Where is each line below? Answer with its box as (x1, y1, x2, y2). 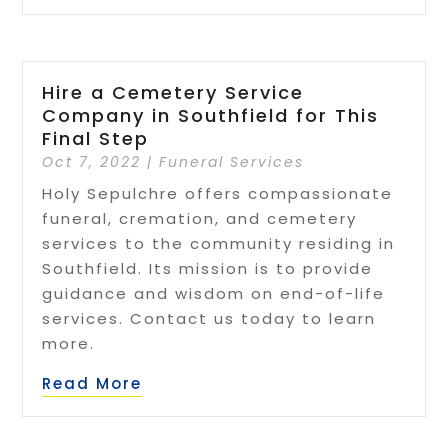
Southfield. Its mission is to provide (42, 258, 374, 280)
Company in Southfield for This (42, 103, 380, 129)
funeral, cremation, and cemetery (42, 208, 358, 230)
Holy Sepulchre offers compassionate (42, 183, 394, 205)
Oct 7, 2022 (42, 152, 142, 173)
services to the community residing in (42, 233, 396, 255)
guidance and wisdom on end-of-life (42, 283, 386, 305)
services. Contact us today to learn (42, 308, 377, 330)
